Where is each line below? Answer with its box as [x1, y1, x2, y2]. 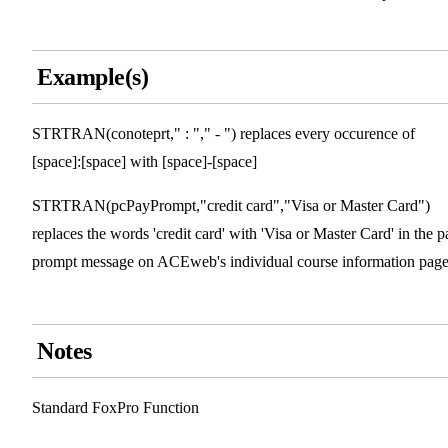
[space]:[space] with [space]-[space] [32, 153, 257, 171]
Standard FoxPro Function [32, 399, 199, 417]
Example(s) [37, 64, 149, 91]
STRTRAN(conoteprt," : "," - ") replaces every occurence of [32, 125, 415, 143]
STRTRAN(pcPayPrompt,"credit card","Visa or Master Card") [32, 197, 430, 215]
